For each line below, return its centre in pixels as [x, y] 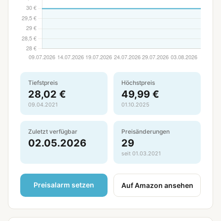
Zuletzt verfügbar [53, 131]
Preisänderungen [146, 131]
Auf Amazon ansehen [157, 185]
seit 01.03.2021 [141, 153]
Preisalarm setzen [64, 185]
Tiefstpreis [43, 83]
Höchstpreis [138, 83]
